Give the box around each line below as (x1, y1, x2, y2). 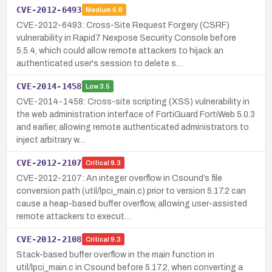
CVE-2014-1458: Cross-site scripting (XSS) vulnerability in (16, 97, 250, 106)
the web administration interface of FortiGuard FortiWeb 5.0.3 (16, 109, 255, 119)
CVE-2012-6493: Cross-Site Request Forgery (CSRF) (16, 20, 229, 30)
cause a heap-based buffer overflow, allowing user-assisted (16, 199, 247, 208)
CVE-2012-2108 (16, 234, 82, 244)
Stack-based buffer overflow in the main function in (16, 250, 214, 259)
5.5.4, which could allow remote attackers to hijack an (16, 46, 223, 55)
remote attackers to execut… (16, 211, 131, 221)
